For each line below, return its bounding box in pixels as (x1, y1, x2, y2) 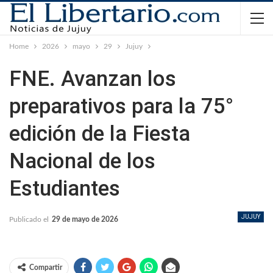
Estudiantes (9, 176, 120, 201)
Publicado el (9, 216, 51, 223)
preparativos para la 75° (9, 94, 233, 119)
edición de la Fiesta (9, 121, 190, 146)
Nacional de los (9, 149, 155, 174)
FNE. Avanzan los (9, 66, 176, 91)
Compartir (29, 264, 62, 272)
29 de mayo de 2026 (52, 216, 118, 223)
